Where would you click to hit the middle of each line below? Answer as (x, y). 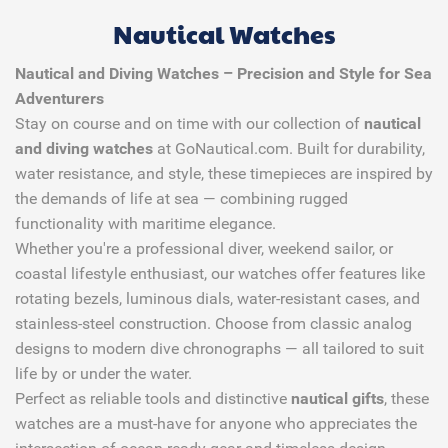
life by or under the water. (103, 373)
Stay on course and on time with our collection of (189, 123)
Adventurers (59, 98)
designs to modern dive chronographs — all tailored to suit (219, 348)
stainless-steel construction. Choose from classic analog (213, 323)
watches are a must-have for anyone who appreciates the (216, 423)
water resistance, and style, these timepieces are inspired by (224, 173)
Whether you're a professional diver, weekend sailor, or (204, 248)
